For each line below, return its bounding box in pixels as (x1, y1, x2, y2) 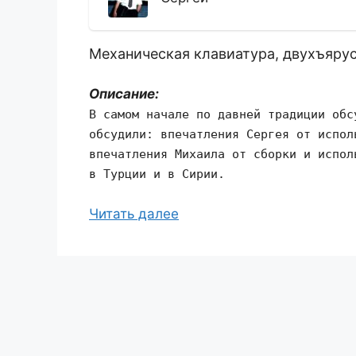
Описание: (89, 86, 159, 102)
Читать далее (89, 205, 179, 222)
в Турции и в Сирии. (89, 167, 225, 181)
